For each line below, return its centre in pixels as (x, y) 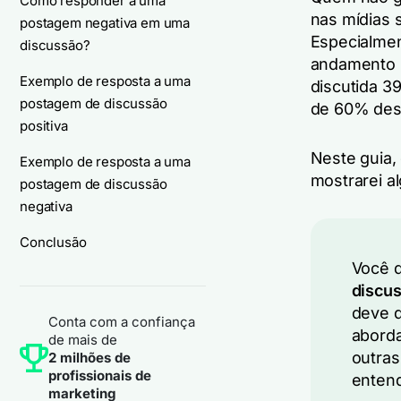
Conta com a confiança (122, 322)
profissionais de (100, 375)
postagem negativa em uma (105, 23)
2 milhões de (90, 358)
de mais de (83, 340)
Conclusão (53, 242)
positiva (44, 126)
